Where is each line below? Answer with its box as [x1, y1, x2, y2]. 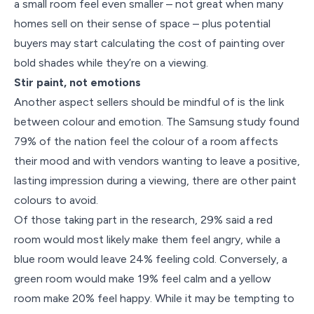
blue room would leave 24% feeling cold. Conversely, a [14, 252, 287, 266]
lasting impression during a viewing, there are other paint [14, 174, 296, 187]
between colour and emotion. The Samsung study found [14, 115, 299, 128]
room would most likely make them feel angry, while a [14, 233, 280, 246]
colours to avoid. [14, 193, 98, 207]
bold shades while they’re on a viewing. [14, 56, 208, 69]
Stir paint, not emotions [14, 76, 141, 89]
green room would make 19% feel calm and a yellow [14, 272, 271, 285]
